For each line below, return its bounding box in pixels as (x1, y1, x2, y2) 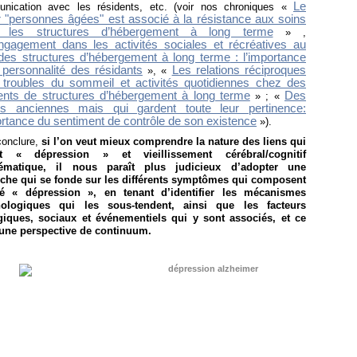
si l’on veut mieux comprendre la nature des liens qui (41, 135, 306, 148)
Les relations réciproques (171, 64, 307, 77)
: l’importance (229, 51, 306, 65)
